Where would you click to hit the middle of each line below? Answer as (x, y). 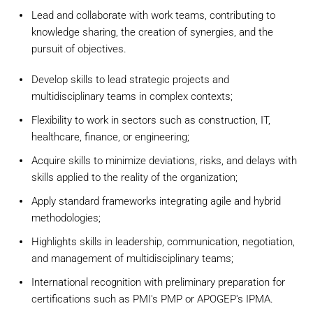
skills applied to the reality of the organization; (134, 177)
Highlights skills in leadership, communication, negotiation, (163, 242)
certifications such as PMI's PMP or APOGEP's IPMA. (152, 299)
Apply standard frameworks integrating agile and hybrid (156, 201)
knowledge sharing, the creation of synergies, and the (152, 32)
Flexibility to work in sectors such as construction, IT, (151, 120)
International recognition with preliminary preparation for (158, 282)
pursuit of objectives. (79, 49)
